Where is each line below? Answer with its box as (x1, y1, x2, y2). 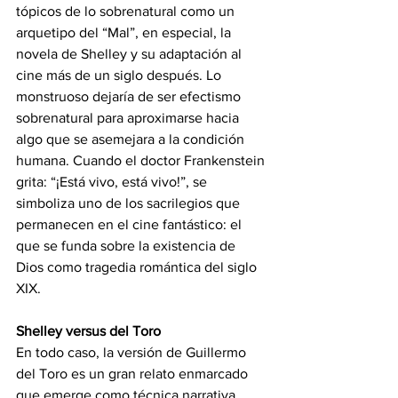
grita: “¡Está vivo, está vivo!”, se (16, 174, 211, 190)
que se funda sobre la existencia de (16, 238, 239, 254)
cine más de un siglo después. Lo (16, 68, 225, 84)
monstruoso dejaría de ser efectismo (16, 89, 244, 105)
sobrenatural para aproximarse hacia (16, 110, 243, 126)
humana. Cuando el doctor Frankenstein (16, 153, 268, 169)
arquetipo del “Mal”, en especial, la (16, 25, 235, 41)
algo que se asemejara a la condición (16, 131, 248, 147)
